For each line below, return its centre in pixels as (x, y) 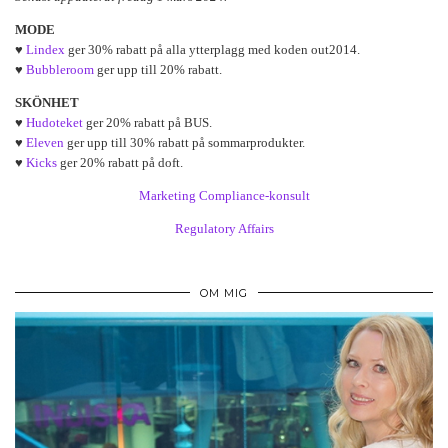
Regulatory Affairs (224, 229)
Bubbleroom (60, 70)
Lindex (45, 50)
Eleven (45, 143)
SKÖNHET (47, 103)
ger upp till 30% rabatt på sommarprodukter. (184, 143)
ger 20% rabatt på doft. (120, 163)
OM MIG (224, 293)
